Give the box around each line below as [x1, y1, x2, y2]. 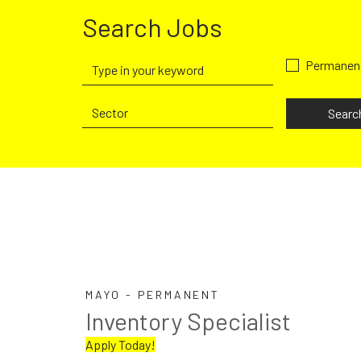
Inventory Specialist [85, 306, 291, 335]
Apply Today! [85, 337, 156, 352]
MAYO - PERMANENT [85, 288, 220, 301]
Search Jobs [82, 11, 222, 42]
